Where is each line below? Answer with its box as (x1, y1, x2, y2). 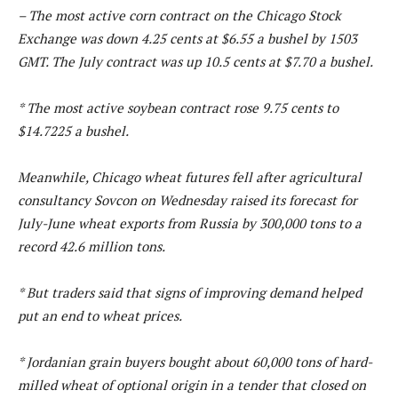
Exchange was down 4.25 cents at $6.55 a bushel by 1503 (18, 28, 357, 47)
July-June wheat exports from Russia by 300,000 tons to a (18, 213, 362, 232)
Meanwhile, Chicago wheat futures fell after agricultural (18, 167, 362, 186)
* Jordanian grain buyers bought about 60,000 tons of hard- (18, 352, 372, 370)
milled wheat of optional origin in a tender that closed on (18, 375, 366, 394)
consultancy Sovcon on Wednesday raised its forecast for (18, 190, 357, 209)
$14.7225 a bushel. (18, 121, 129, 139)
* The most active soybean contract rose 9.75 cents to (18, 98, 338, 116)
